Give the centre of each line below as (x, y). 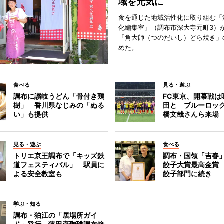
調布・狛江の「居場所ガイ (55, 215)
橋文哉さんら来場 (191, 114)
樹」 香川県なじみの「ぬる (59, 105)
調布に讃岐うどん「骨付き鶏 (59, 96)
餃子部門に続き (188, 174)
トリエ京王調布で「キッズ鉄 (59, 156)
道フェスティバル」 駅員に (59, 165)
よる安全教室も (38, 174)
